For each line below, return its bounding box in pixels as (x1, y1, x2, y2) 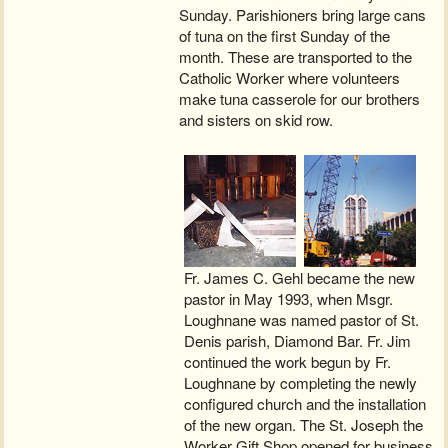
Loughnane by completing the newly (184, 371, 418, 393)
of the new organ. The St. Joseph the (184, 413, 424, 435)
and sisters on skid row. (179, 108, 334, 130)
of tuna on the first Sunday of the (179, 24, 391, 46)
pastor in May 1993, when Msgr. (184, 287, 394, 309)
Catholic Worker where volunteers (179, 66, 401, 88)
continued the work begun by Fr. (184, 350, 392, 372)
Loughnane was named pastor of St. (184, 308, 420, 330)
